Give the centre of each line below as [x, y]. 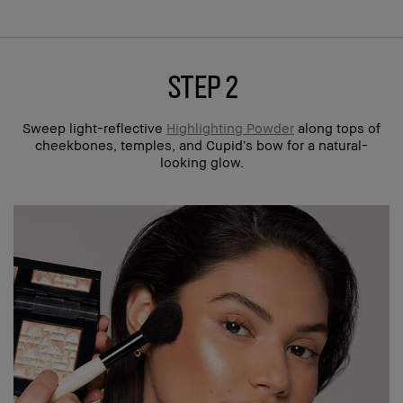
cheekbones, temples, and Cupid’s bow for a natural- [201, 145]
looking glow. [201, 162]
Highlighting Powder [230, 128]
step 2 [201, 85]
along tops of [337, 128]
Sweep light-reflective [94, 128]
